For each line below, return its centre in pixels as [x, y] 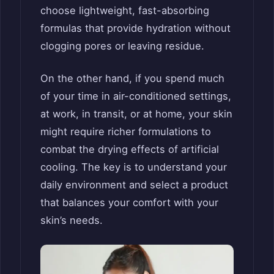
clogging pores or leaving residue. [122, 46]
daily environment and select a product [134, 185]
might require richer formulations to [126, 132]
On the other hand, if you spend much [132, 79]
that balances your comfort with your [129, 203]
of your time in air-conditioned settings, [136, 96]
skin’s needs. [72, 220]
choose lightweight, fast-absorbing [125, 10]
